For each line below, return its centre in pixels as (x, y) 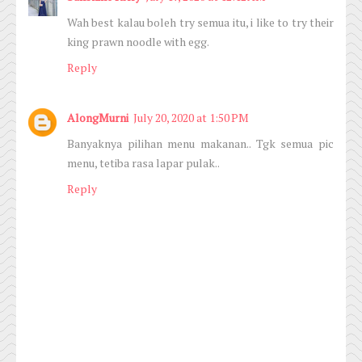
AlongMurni (98, 118)
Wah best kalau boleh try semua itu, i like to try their (200, 23)
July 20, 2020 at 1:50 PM (191, 118)
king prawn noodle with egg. (138, 42)
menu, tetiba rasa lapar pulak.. (143, 163)
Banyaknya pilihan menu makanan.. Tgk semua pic (200, 144)
